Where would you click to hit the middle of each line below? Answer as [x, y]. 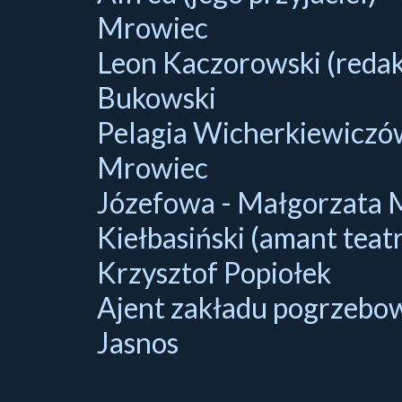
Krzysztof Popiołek [214, 272]
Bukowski [156, 97]
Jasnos [137, 342]
